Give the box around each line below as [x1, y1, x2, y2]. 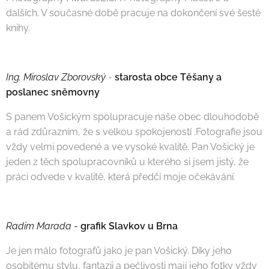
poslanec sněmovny [6, 86, 100, 98]
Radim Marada [6, 220, 71, 232]
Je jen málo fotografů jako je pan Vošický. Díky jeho [6, 245, 232, 257]
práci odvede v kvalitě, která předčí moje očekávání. [6, 171, 235, 183]
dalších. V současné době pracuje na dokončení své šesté [6, 7, 261, 19]
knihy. [6, 22, 30, 34]
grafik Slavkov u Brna [80, 220, 180, 232]
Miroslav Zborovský [23, 71, 106, 83]
